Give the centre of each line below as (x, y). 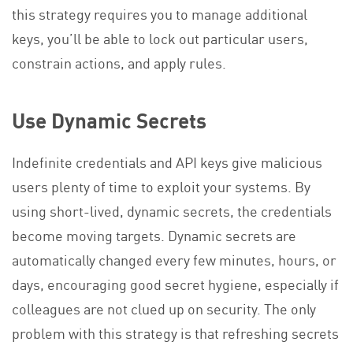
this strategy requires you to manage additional (160, 14)
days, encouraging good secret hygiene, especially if (175, 283)
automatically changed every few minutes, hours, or (174, 259)
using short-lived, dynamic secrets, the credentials (172, 210)
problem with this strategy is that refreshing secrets (175, 332)
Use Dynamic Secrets (109, 120)
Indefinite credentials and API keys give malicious (167, 161)
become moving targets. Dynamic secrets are (154, 234)
